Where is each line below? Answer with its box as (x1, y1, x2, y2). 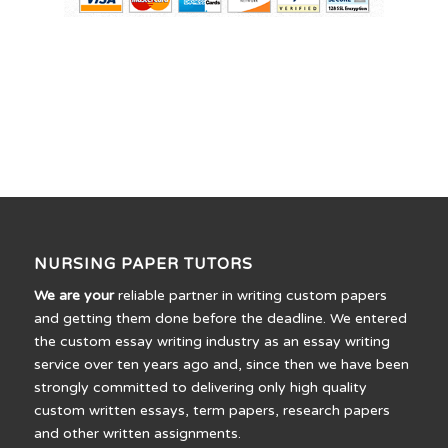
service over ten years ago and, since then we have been (33, 355, 409, 373)
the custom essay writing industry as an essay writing (33, 332, 390, 350)
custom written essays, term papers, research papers (33, 401, 390, 419)
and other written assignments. (33, 424, 241, 442)
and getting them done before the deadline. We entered (33, 309, 407, 327)
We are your (33, 286, 114, 304)
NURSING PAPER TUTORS (33, 254, 253, 273)
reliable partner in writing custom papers (113, 286, 387, 304)
